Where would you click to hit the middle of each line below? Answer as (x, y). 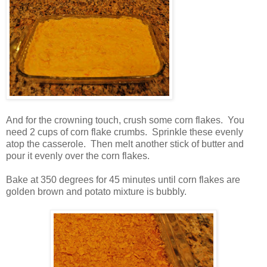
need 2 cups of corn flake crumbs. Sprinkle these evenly (125, 132)
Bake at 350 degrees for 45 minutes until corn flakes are (123, 180)
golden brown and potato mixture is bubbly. (96, 192)
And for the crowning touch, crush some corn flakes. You (125, 120)
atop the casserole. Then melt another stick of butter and (125, 144)
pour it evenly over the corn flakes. (78, 156)
